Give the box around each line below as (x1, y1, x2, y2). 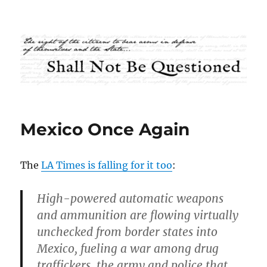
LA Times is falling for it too (41, 159, 173, 172)
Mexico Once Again (20, 119, 190, 140)
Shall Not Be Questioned (20, 25, 198, 42)
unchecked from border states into (37, 225, 218, 240)
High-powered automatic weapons (37, 191, 224, 206)
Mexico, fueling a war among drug (37, 241, 219, 256)
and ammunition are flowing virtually (37, 208, 239, 223)
